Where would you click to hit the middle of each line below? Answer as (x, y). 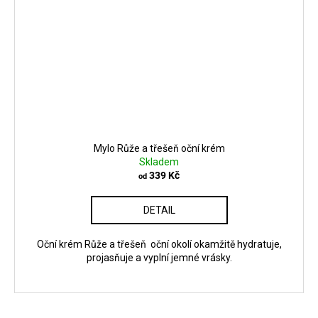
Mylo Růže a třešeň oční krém (159, 149)
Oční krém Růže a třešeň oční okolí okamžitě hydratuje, (159, 245)
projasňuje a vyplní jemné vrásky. (159, 258)
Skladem (159, 162)
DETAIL (159, 210)
